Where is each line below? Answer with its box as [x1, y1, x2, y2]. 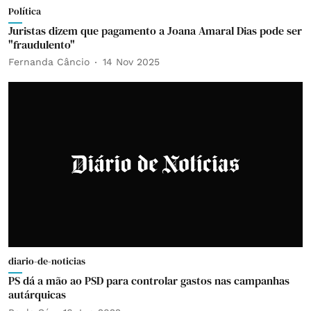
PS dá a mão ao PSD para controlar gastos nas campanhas [8, 273, 289, 288]
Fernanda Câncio [8, 56, 90, 67]
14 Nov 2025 [103, 56, 160, 67]
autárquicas [8, 287, 66, 302]
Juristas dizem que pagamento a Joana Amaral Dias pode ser [8, 22, 302, 38]
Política [8, 3, 41, 18]
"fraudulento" [8, 36, 75, 52]
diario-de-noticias [8, 254, 85, 268]
